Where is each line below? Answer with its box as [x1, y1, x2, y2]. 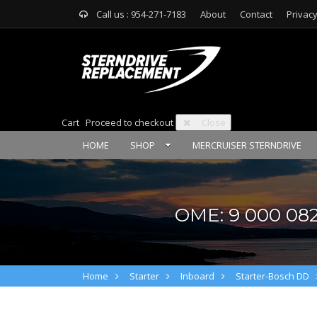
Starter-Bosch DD [236, 270, 309, 282]
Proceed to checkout [86, 116, 173, 129]
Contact [240, 8, 272, 21]
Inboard [180, 270, 214, 282]
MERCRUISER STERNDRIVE [192, 139, 301, 151]
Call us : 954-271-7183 [96, 8, 186, 21]
